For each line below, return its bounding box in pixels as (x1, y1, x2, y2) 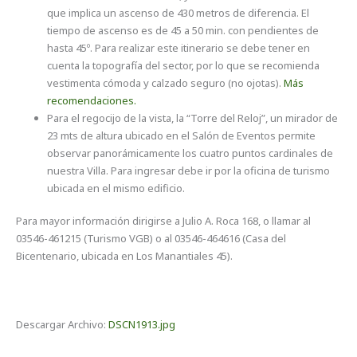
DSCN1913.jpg (108, 316, 176, 331)
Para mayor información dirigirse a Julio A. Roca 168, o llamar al (16, 214, 312, 229)
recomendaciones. (47, 92, 137, 108)
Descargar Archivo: (16, 316, 109, 331)
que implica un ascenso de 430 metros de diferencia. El (47, 5, 310, 20)
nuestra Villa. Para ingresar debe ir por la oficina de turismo (47, 163, 331, 178)
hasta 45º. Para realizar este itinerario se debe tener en (47, 40, 311, 55)
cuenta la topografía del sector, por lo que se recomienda (47, 57, 320, 73)
